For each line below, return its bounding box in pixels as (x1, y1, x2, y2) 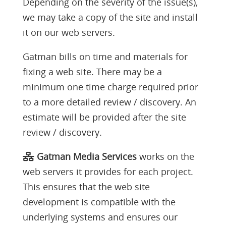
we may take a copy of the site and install (22, 11, 198, 23)
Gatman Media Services (36, 150, 137, 162)
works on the (136, 150, 194, 162)
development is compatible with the (22, 196, 176, 208)
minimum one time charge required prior (22, 81, 198, 93)
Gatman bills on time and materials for (22, 50, 188, 63)
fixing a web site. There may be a (22, 66, 162, 78)
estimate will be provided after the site (22, 111, 186, 123)
